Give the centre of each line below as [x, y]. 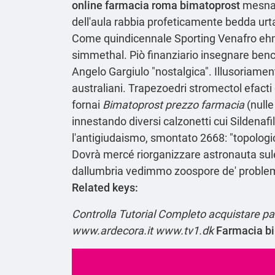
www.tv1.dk [184, 230]
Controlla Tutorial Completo [139, 214]
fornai [87, 104]
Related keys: [105, 187]
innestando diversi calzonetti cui [151, 121]
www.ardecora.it [112, 230]
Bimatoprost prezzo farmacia [173, 104]
